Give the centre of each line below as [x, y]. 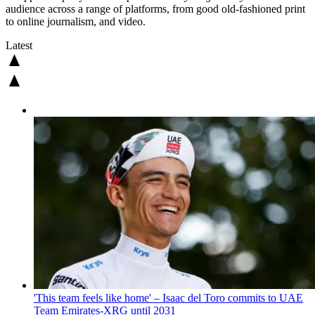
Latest [19, 45]
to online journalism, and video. [76, 21]
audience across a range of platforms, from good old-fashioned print [155, 8]
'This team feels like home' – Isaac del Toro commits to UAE [168, 298]
